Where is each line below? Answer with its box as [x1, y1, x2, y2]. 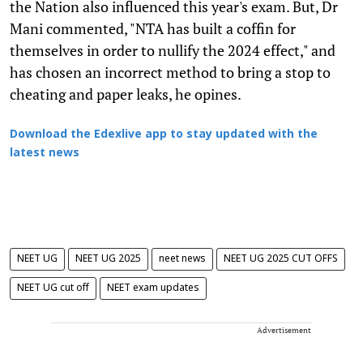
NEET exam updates [107, 282, 199, 294]
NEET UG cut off [17, 282, 89, 294]
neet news [159, 253, 206, 265]
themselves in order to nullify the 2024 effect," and [10, 40, 335, 60]
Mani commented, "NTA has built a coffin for [10, 18, 296, 38]
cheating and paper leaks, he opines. [10, 83, 241, 104]
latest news [10, 146, 79, 160]
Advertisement [257, 324, 311, 335]
